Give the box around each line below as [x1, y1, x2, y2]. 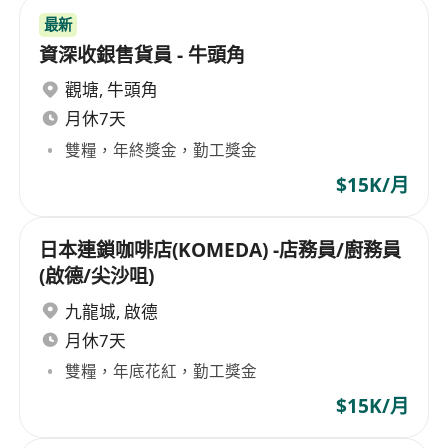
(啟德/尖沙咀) [39, 263, 155, 290]
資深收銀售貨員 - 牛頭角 [39, 41, 246, 68]
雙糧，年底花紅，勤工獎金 [65, 360, 258, 383]
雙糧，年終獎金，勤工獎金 [65, 138, 258, 161]
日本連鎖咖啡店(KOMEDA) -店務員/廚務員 [39, 237, 402, 264]
